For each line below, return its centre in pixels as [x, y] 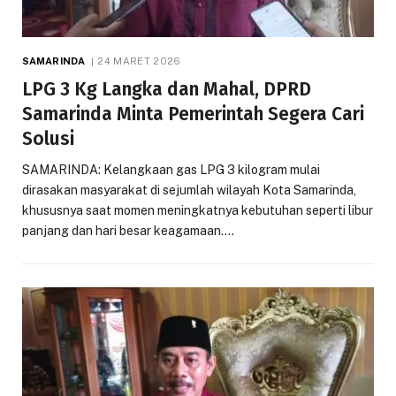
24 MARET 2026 [139, 61]
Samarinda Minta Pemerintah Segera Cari [193, 114]
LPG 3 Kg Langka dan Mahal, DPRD [167, 89]
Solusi [48, 138]
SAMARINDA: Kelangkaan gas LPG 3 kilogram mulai [171, 169]
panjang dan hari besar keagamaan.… [128, 230]
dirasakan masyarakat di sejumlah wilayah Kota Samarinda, [189, 190]
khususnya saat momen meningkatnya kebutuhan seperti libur [198, 210]
